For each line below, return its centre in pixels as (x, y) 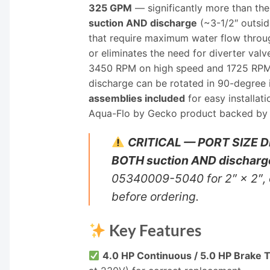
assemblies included (137, 98)
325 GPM (110, 8)
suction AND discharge (143, 23)
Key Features (154, 231)
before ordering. (155, 197)
